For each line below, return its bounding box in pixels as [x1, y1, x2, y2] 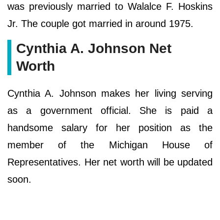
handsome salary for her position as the [7, 122, 213, 133]
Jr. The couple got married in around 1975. [7, 18, 193, 29]
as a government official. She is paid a [7, 105, 213, 116]
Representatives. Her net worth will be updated [7, 156, 213, 167]
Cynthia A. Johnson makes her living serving [7, 87, 213, 99]
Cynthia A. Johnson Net [16, 40, 171, 56]
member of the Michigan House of [7, 139, 213, 150]
